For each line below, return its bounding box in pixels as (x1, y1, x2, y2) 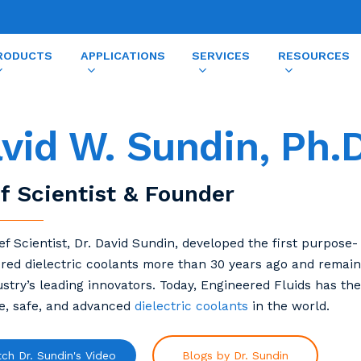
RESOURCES (277, 48, 350, 62)
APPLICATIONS (80, 48, 165, 62)
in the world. (247, 299, 330, 313)
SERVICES (192, 48, 251, 62)
